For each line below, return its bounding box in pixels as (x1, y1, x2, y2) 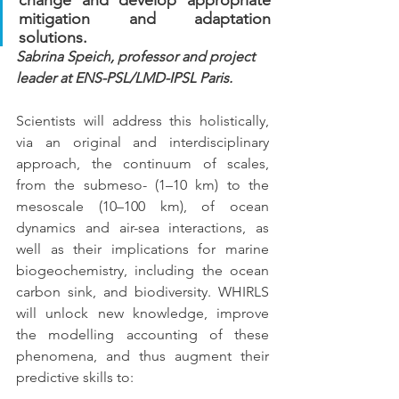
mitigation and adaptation (19, 8, 271, 28)
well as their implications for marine (16, 240, 269, 257)
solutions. (19, 27, 87, 47)
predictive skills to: (16, 368, 134, 386)
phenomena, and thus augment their (16, 346, 269, 364)
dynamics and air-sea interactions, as (16, 218, 269, 236)
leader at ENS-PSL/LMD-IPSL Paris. (16, 69, 232, 86)
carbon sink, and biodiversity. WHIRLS (16, 282, 269, 300)
